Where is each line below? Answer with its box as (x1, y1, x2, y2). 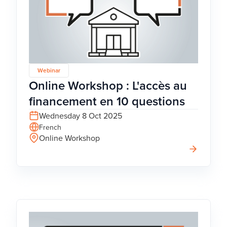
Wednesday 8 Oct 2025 (39, 109, 122, 121)
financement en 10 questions (29, 92, 185, 110)
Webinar (37, 65, 60, 74)
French (39, 122, 61, 132)
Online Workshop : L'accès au (29, 76, 187, 94)
